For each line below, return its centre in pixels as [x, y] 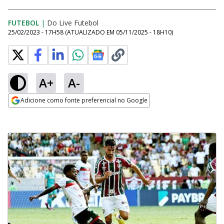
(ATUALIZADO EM [90, 32]
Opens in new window [49, 114]
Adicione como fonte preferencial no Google [84, 100]
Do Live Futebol [73, 23]
